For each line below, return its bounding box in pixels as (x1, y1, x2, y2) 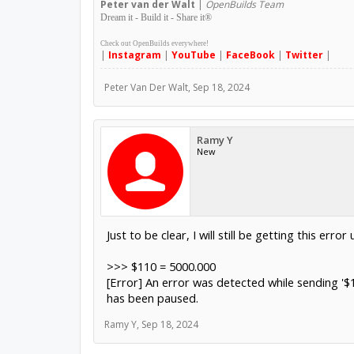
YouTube (171, 47, 216, 62)
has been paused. (106, 289, 198, 306)
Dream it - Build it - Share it (100, 11, 205, 23)
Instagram (107, 47, 161, 62)
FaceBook (225, 47, 275, 62)
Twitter (284, 47, 323, 62)
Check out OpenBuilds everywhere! (100, 39, 209, 47)
